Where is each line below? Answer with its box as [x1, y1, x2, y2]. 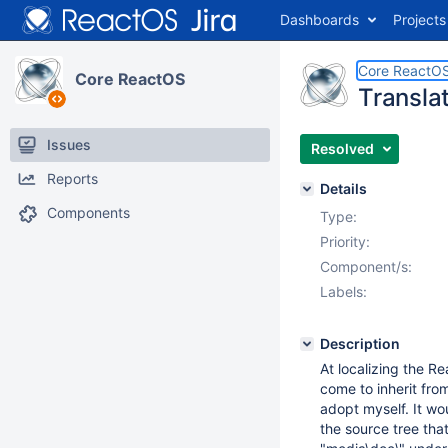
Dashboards [280, 11, 359, 28]
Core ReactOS [75, 69, 185, 89]
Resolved [311, 140, 374, 157]
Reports [47, 170, 98, 187]
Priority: [320, 233, 370, 250]
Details [320, 180, 367, 197]
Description [320, 335, 400, 352]
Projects [393, 11, 446, 28]
